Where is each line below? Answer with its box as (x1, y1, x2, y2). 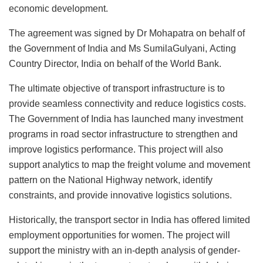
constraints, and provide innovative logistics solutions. (9, 190, 232, 200)
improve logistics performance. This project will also (9, 144, 223, 154)
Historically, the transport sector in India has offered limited (9, 214, 250, 225)
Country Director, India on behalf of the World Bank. (9, 58, 221, 69)
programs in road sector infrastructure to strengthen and (9, 129, 238, 139)
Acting (210, 43, 236, 53)
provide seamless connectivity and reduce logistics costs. (9, 98, 246, 109)
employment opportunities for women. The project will (9, 230, 230, 240)
